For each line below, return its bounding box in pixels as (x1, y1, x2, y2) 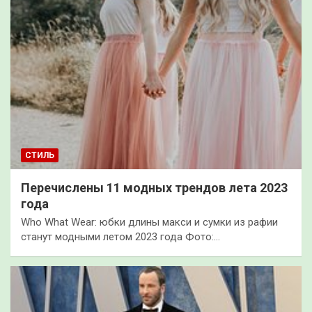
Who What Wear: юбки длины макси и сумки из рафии (21, 216, 278, 229)
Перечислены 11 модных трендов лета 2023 (21, 180, 288, 196)
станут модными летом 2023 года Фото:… (21, 231, 220, 244)
